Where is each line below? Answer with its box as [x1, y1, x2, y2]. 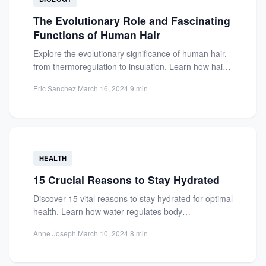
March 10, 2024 [78, 227, 128, 238]
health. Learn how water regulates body [33, 205, 182, 217]
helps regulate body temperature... [33, 73, 163, 85]
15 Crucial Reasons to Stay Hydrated [33, 172, 220, 187]
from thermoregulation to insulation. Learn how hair [33, 60, 226, 72]
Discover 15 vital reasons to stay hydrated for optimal [33, 192, 233, 204]
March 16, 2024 [78, 83, 128, 93]
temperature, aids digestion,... [33, 218, 145, 230]
